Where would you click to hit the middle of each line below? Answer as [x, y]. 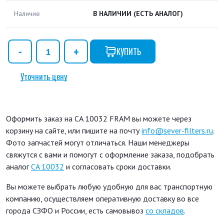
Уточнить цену [44, 77]
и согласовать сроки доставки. [118, 167]
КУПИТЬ [129, 52]
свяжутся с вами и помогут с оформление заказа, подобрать [110, 155]
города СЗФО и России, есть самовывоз [76, 211]
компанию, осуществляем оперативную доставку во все [102, 199]
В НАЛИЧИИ [113, 13]
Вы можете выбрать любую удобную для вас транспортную [109, 187]
